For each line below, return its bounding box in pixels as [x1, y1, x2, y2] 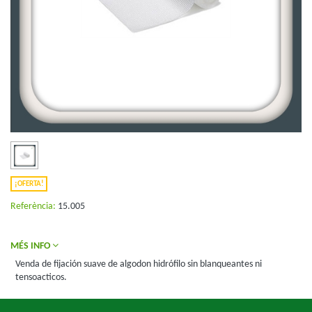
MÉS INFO [10, 241, 52, 251]
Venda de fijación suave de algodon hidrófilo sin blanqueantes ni [15, 259, 262, 270]
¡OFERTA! [14, 180, 44, 188]
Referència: [10, 201, 56, 212]
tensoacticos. [15, 272, 67, 283]
